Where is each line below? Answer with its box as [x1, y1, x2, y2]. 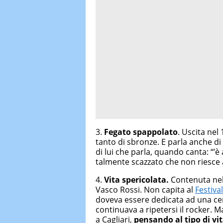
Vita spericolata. [104, 174, 169, 185]
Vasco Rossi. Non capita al [96, 184, 195, 195]
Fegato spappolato [104, 126, 178, 137]
